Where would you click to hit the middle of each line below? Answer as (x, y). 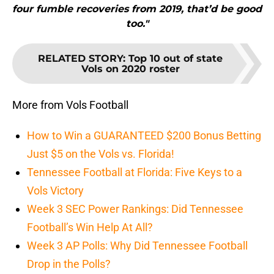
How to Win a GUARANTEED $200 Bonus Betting (144, 136)
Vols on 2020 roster (130, 69)
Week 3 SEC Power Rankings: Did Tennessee (135, 209)
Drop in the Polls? (69, 264)
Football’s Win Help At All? (90, 228)
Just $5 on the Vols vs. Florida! (101, 154)
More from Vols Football (70, 105)
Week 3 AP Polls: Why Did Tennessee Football (137, 246)
